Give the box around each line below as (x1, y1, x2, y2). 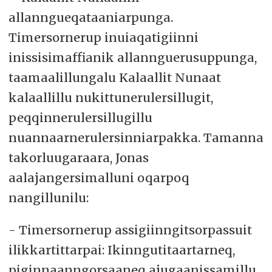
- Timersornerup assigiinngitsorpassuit (8, 222, 252, 237)
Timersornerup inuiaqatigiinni (8, 29, 199, 45)
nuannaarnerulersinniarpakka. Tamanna (8, 129, 263, 145)
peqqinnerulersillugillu (8, 109, 152, 125)
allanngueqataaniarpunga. (8, 9, 173, 25)
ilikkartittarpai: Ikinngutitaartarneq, (8, 242, 235, 257)
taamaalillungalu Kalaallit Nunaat (8, 69, 221, 85)
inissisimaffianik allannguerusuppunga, (8, 49, 257, 65)
